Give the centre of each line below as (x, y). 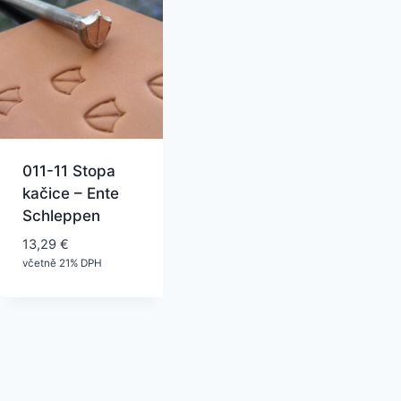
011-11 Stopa (68, 171)
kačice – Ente (70, 194)
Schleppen (61, 216)
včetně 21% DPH (62, 264)
